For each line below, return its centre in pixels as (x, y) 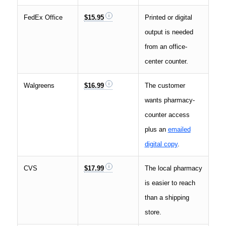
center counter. (166, 62)
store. (153, 212)
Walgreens (39, 86)
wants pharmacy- (169, 100)
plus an (156, 130)
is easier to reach (170, 183)
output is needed (169, 32)
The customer (165, 86)
